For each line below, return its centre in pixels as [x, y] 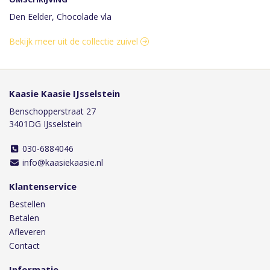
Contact [24, 246]
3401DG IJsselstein [46, 124]
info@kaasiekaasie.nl [61, 162]
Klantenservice [43, 186]
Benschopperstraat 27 [52, 111]
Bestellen [27, 204]
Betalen [24, 218]
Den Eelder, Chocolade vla [60, 16]
